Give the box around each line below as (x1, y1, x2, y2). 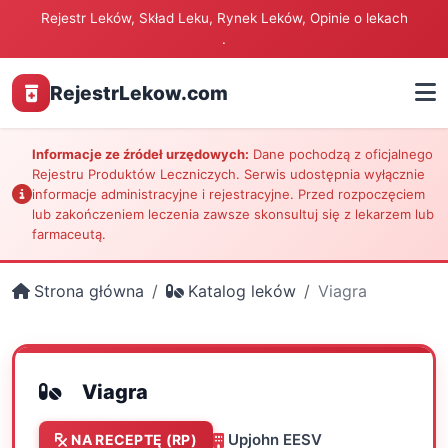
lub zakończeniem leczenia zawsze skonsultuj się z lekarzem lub (32, 206, 434, 222)
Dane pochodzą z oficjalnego (249, 146, 433, 162)
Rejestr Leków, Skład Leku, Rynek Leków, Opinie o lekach (40, 10, 408, 26)
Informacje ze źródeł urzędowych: (32, 146, 249, 162)
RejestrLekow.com (50, 81, 228, 105)
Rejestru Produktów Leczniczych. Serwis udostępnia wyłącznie (32, 166, 425, 182)
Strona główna (34, 281, 144, 301)
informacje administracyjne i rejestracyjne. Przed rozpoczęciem (32, 186, 425, 202)
